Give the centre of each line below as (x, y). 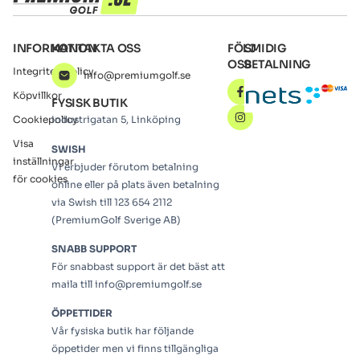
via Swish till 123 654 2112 (112, 202)
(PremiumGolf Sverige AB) (117, 219)
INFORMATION (55, 49)
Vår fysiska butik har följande (123, 331)
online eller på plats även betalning (136, 184)
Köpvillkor (37, 96)
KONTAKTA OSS (96, 49)
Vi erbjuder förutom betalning (125, 166)
